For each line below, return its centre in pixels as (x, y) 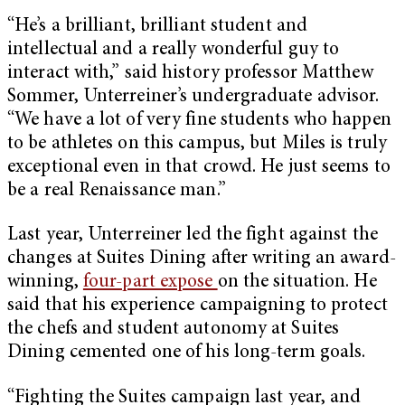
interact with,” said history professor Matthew (190, 73)
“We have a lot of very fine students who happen (199, 120)
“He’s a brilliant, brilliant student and (158, 26)
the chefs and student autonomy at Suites (174, 330)
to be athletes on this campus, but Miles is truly (197, 144)
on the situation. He (297, 283)
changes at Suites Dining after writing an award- (202, 259)
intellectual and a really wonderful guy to (174, 50)
